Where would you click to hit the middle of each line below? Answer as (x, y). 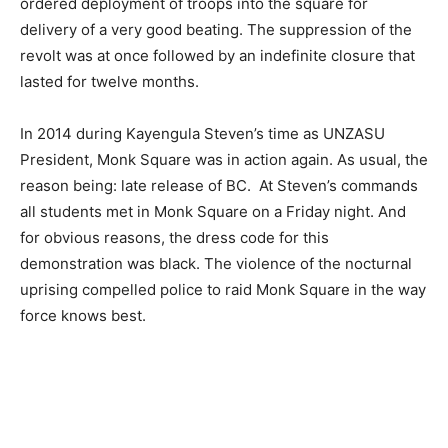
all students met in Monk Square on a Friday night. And (213, 211)
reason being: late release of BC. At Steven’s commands (219, 185)
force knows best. (83, 315)
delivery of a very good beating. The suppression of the (216, 29)
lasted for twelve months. (109, 81)
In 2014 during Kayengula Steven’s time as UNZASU (202, 133)
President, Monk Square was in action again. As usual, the (224, 159)
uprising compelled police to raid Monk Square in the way (223, 289)
